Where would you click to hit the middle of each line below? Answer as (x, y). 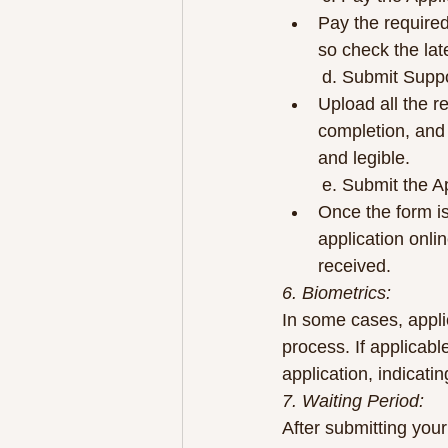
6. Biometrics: (336, 292)
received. (354, 265)
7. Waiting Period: (353, 400)
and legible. (364, 157)
